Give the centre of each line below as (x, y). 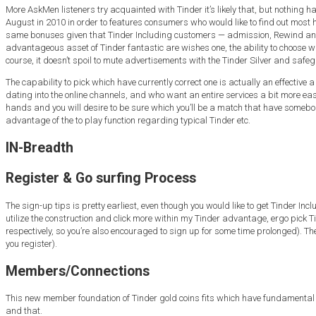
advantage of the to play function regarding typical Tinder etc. (128, 121)
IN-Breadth (39, 148)
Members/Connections (78, 271)
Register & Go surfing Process (101, 178)
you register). (31, 243)
